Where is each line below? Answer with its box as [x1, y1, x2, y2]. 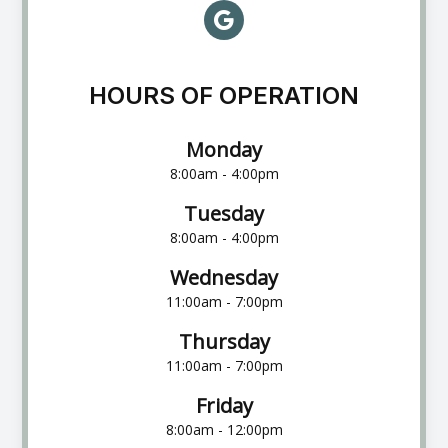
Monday [186, 136, 262, 164]
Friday [195, 392, 253, 420]
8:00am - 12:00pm [165, 420, 283, 440]
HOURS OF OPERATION [89, 81, 359, 111]
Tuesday [184, 200, 264, 228]
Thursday [178, 328, 270, 356]
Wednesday [170, 264, 278, 292]
